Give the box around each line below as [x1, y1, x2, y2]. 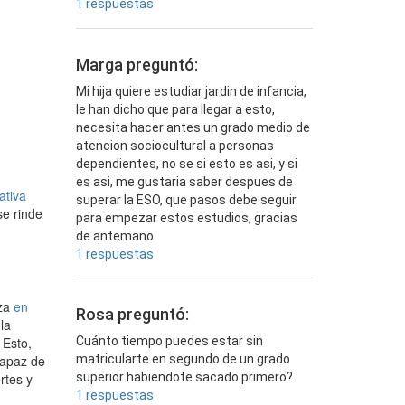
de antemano [75, 228, 154, 243]
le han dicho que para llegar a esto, [75, 101, 275, 117]
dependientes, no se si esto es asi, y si [75, 155, 297, 171]
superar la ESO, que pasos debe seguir [75, 192, 297, 207]
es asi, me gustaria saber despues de [75, 174, 293, 189]
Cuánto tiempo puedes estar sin [75, 333, 263, 348]
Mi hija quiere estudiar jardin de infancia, [75, 83, 306, 99]
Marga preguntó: [75, 54, 198, 74]
